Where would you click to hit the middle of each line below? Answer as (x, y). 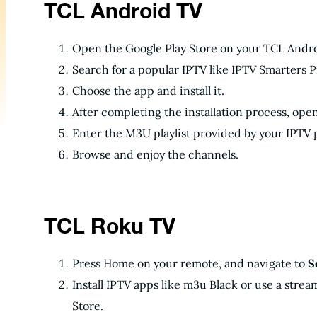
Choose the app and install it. (150, 91)
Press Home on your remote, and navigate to (190, 263)
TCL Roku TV (110, 226)
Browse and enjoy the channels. (155, 154)
